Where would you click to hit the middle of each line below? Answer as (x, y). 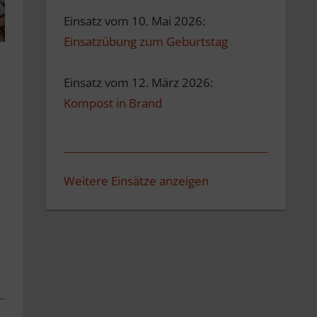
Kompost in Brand (113, 103)
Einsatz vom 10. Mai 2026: (135, 21)
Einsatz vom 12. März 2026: (139, 83)
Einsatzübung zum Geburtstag (146, 42)
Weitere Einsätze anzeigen (137, 181)
